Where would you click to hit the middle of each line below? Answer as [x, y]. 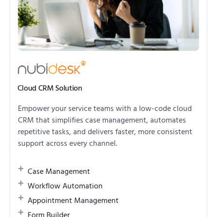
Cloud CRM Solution [50, 88]
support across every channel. [68, 144]
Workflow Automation [65, 186]
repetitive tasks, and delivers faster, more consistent [105, 132]
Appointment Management [73, 201]
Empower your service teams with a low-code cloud [105, 109]
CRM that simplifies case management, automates [102, 120]
